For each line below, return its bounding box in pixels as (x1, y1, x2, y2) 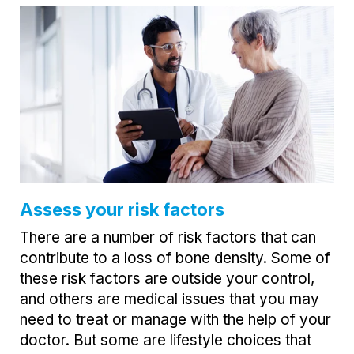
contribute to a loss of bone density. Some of (20, 248, 330, 267)
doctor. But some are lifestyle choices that (20, 330, 311, 349)
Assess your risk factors (20, 198, 224, 220)
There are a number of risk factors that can (20, 228, 316, 247)
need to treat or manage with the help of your (20, 310, 331, 329)
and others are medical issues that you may (20, 289, 319, 308)
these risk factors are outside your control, (20, 269, 314, 288)
